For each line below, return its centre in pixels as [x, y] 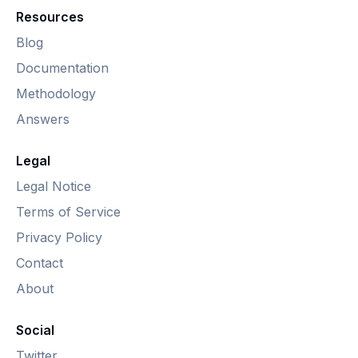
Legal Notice [54, 186]
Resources [50, 17]
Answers [43, 119]
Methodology [56, 93]
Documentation [62, 68]
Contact [40, 263]
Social [35, 330]
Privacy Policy [59, 237]
